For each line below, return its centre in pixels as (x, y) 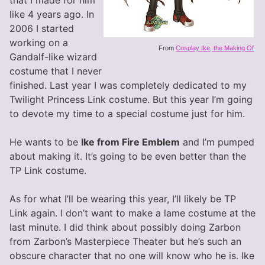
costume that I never (56, 71)
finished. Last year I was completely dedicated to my (128, 85)
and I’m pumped (217, 142)
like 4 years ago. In (52, 14)
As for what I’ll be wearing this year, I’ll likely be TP (123, 199)
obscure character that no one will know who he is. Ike (132, 256)
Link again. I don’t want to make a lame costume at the (132, 213)
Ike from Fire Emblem (130, 142)
